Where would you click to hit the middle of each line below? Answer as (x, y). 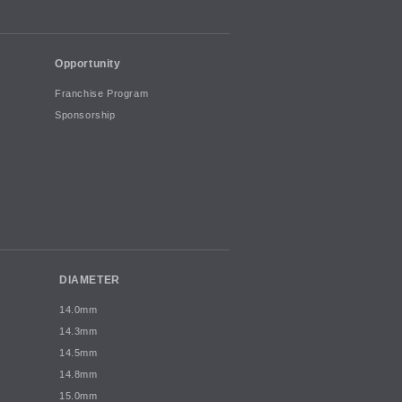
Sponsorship (85, 115)
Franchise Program (102, 94)
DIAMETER (90, 280)
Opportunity (88, 63)
